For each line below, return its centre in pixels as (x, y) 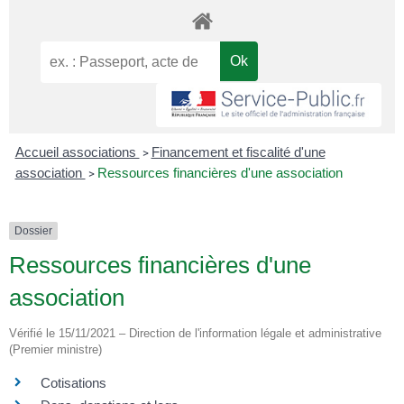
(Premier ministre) (55, 350)
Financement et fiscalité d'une (238, 152)
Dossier (33, 231)
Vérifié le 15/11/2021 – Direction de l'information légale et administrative (195, 334)
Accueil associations (77, 152)
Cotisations (73, 383)
